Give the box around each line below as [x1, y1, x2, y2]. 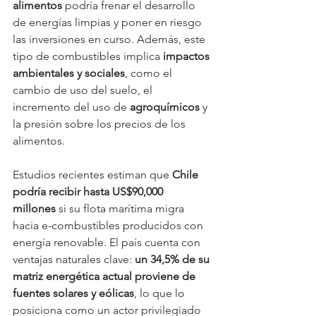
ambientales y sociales [13, 66, 125, 80]
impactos [163, 49, 212, 63]
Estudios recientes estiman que [13, 167, 172, 181]
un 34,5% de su [135, 252, 212, 266]
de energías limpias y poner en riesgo [13, 15, 205, 29]
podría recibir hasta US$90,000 [13, 184, 166, 198]
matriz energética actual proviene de [13, 269, 198, 283]
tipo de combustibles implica [13, 49, 163, 63]
